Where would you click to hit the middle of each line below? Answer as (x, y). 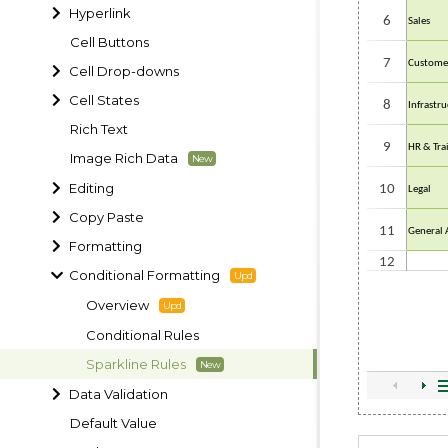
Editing (92, 187)
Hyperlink (100, 12)
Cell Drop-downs (124, 70)
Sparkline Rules (136, 364)
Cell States (104, 99)
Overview (117, 305)
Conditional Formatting (145, 275)
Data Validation (119, 393)
